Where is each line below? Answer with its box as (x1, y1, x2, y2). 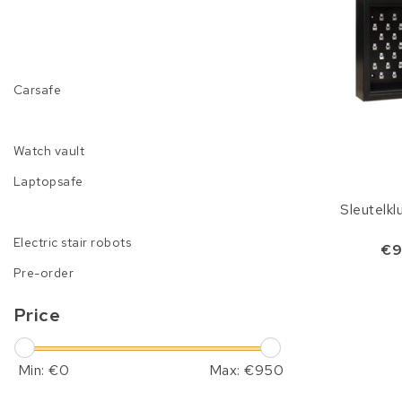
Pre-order (13, 265, 74, 281)
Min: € (18, 361, 59, 380)
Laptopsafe (13, 173, 83, 189)
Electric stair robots (13, 234, 132, 250)
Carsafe (13, 82, 62, 98)
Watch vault (13, 143, 85, 159)
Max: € (208, 361, 255, 380)
